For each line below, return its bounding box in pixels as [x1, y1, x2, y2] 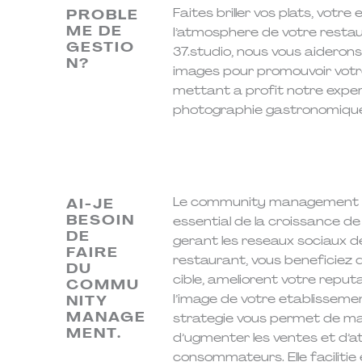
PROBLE [66, 5, 139, 23]
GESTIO [66, 37, 135, 56]
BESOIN [66, 211, 135, 229]
